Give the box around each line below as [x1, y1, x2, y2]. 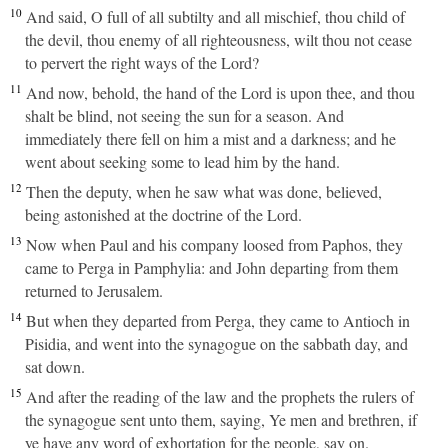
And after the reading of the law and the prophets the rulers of [26, 386, 414, 407]
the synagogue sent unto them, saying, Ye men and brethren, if [25, 409, 417, 430]
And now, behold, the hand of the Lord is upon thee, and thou [26, 82, 415, 103]
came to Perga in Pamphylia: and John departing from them [25, 257, 398, 278]
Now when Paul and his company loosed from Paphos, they [26, 234, 403, 255]
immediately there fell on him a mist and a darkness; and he [25, 128, 396, 149]
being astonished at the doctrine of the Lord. [25, 204, 302, 225]
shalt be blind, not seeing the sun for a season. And [25, 105, 344, 126]
